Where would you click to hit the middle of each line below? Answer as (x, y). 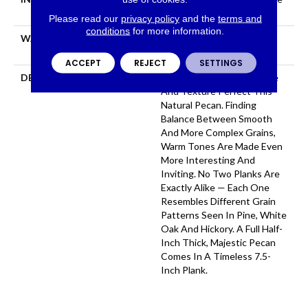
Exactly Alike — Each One (215, 187)
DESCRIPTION (54, 77)
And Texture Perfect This (217, 91)
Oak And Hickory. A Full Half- (222, 228)
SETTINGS (221, 62)
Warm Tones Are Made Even (222, 146)
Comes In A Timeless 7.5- (216, 256)
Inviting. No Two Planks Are (220, 173)
